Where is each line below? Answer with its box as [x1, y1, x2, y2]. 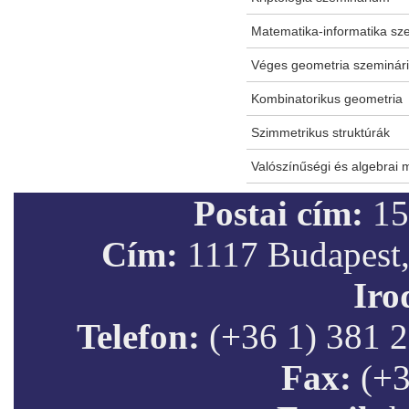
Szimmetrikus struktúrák [251, 125, 390, 141]
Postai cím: [193, 194, 363, 234]
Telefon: [77, 317, 200, 357]
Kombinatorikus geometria [251, 91, 403, 107]
